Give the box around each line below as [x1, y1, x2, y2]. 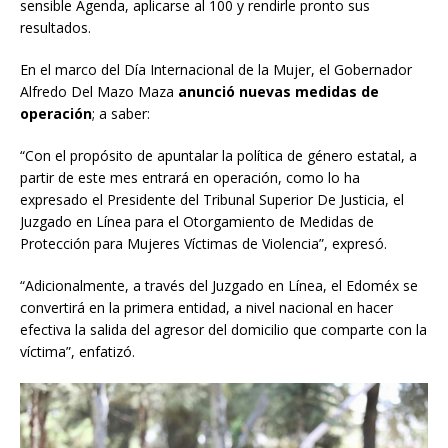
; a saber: [92, 104, 150, 124]
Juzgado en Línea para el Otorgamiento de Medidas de [20, 212, 374, 232]
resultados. [20, 18, 91, 38]
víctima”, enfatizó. [20, 342, 135, 362]
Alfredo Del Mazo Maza [20, 82, 178, 102]
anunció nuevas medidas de [178, 82, 379, 102]
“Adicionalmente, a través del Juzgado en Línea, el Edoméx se [20, 276, 418, 296]
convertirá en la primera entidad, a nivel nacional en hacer [20, 298, 393, 318]
